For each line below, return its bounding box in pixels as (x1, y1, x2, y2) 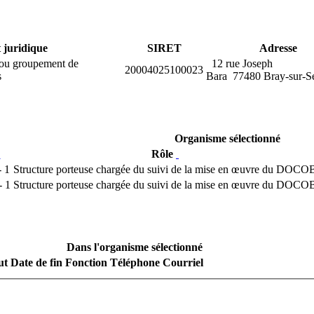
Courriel (163, 257, 203, 269)
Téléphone (110, 257, 160, 269)
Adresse (259, 42, 297, 55)
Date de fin (11, 257, 62, 269)
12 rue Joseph (206, 57, 273, 70)
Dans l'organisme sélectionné (66, 241, 203, 254)
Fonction (65, 257, 107, 269)
